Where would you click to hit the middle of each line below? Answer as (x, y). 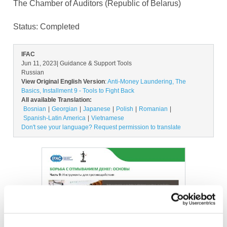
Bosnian (35, 109)
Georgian (65, 109)
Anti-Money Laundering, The (147, 82)
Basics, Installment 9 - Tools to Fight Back (78, 91)
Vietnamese (108, 118)
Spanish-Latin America (54, 118)
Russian (33, 72)
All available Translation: (56, 100)
